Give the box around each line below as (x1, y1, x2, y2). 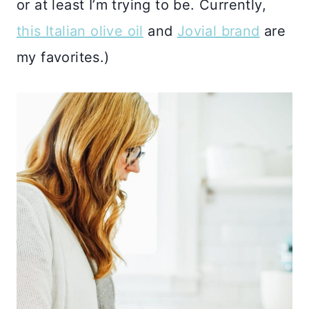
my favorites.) (17, 49, 110, 66)
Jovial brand (177, 23, 260, 40)
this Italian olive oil (17, 23, 143, 40)
